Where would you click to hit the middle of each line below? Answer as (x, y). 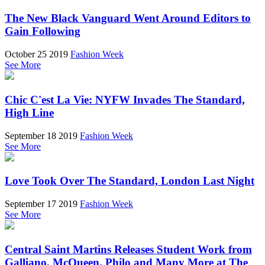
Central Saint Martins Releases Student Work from (128, 249)
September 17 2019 (41, 203)
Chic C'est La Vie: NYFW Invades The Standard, (125, 99)
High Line (29, 112)
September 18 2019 (41, 135)
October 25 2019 (36, 54)
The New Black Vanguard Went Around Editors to (128, 18)
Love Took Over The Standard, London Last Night (130, 181)
